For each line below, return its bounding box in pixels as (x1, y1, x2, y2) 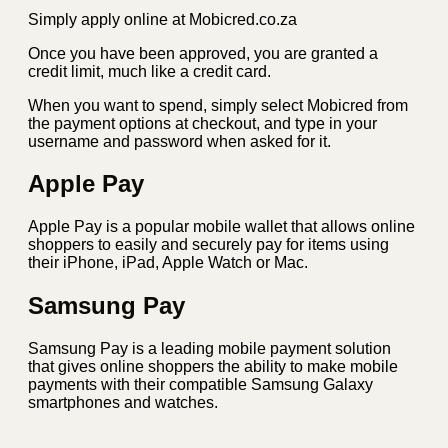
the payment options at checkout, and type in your (28, 114, 377, 132)
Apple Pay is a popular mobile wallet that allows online (28, 218, 415, 236)
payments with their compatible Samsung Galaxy (28, 376, 373, 394)
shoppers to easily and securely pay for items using (28, 236, 389, 254)
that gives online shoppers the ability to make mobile (28, 358, 398, 376)
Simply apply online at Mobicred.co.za (28, 10, 297, 28)
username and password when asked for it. (28, 132, 331, 150)
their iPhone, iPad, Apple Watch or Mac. (28, 254, 308, 272)
